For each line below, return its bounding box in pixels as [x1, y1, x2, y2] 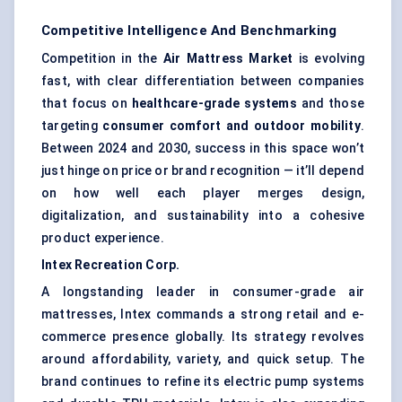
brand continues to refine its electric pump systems [41, 374, 364, 389]
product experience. [41, 231, 164, 246]
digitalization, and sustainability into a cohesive [41, 208, 364, 223]
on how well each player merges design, [41, 186, 364, 201]
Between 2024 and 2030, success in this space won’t [41, 141, 364, 156]
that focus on [41, 96, 132, 111]
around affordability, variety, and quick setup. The [41, 352, 364, 367]
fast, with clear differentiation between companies [41, 74, 364, 89]
